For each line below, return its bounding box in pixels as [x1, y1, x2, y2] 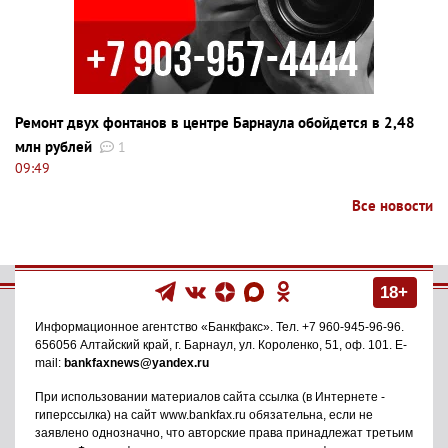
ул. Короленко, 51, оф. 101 [239, 338, 389, 353]
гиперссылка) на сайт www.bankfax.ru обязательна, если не [35, 408, 373, 423]
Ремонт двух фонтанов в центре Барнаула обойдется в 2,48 [15, 113, 415, 133]
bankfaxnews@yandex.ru [64, 356, 209, 371]
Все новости [352, 196, 433, 216]
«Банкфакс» [201, 320, 270, 335]
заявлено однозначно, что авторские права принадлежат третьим [35, 426, 413, 441]
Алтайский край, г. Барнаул [80, 338, 233, 353]
